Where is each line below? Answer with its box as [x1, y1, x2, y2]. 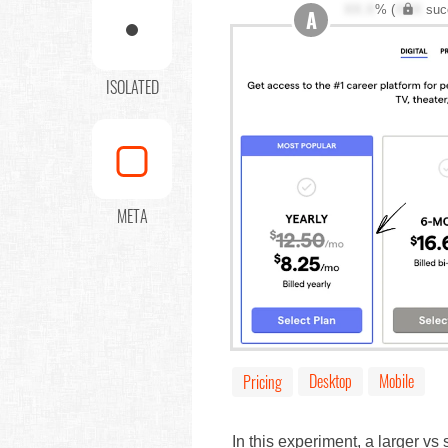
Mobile [379, 369, 414, 394]
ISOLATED [105, 74, 159, 99]
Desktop [309, 369, 352, 394]
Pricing [243, 370, 282, 395]
